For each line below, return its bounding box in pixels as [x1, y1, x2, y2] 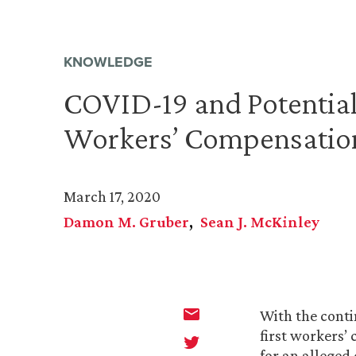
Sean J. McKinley [200, 213, 319, 231]
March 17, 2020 [64, 188, 161, 206]
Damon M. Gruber [64, 213, 189, 231]
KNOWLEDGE [64, 52, 153, 73]
